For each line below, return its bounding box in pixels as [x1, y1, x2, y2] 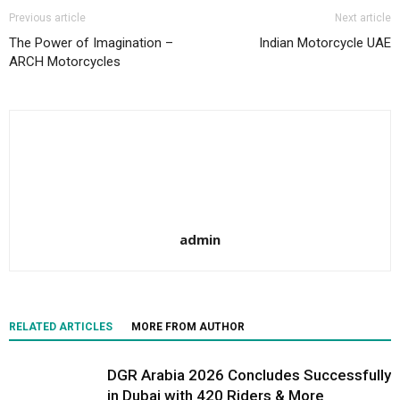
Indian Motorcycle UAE [259, 35, 391, 51]
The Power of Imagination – [9, 35, 173, 51]
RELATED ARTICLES [9, 321, 112, 333]
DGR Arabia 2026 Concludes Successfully [107, 366, 391, 384]
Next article [335, 12, 391, 24]
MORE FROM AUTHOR [131, 321, 245, 333]
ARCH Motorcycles [9, 54, 121, 70]
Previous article [9, 12, 86, 24]
